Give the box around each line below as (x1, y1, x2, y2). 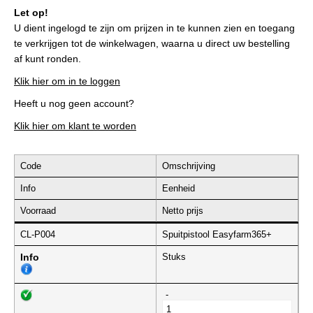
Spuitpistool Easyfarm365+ (162, 229, 272, 240)
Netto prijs (162, 205, 203, 217)
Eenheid (162, 183, 195, 194)
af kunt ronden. (14, 53, 81, 65)
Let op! (14, 7, 48, 19)
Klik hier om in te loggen (14, 75, 120, 87)
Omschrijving (162, 161, 215, 172)
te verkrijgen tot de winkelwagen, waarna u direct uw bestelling (14, 38, 290, 50)
